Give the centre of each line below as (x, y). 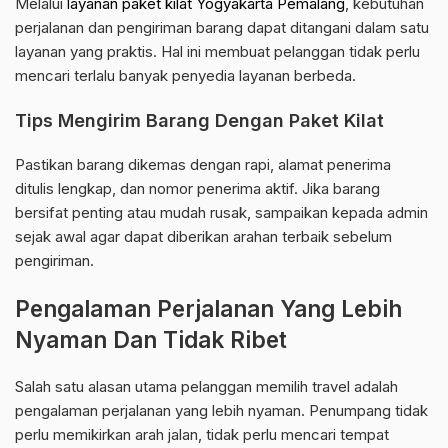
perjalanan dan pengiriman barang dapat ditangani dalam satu (222, 28)
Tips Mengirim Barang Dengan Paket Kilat (199, 121)
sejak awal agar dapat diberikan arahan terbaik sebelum (203, 237)
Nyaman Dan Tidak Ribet (151, 340)
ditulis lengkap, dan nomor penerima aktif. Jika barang (197, 189)
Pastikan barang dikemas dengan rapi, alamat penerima (203, 165)
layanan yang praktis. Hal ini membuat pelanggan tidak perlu (217, 52)
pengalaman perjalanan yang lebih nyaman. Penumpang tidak (221, 411)
